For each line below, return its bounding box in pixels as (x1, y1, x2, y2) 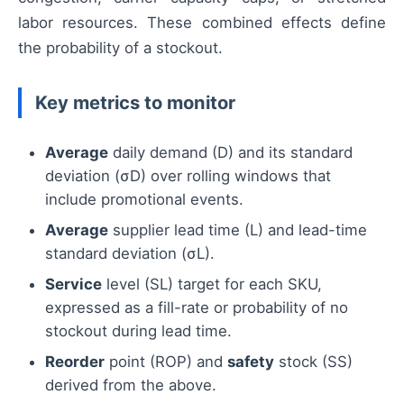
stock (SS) (274, 353, 353, 372)
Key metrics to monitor (35, 91, 235, 115)
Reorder (45, 353, 105, 372)
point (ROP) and (105, 353, 227, 372)
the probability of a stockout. (18, 39, 223, 57)
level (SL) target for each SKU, (102, 275, 322, 294)
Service (45, 275, 102, 294)
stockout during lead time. (45, 322, 232, 341)
